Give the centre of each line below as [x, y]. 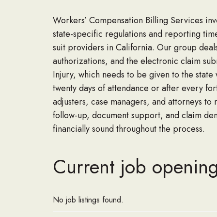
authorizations [79, 61]
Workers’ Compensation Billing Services [128, 21]
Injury [63, 75]
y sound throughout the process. [145, 129]
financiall [69, 129]
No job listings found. [88, 200]
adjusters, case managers [100, 102]
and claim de [188, 116]
